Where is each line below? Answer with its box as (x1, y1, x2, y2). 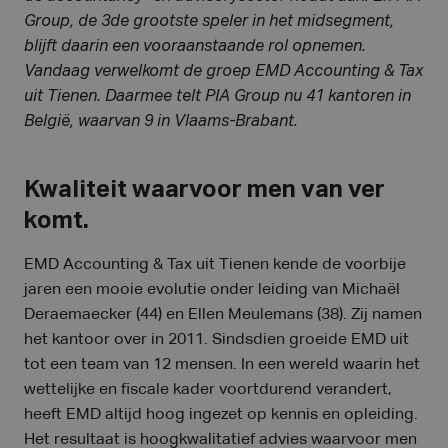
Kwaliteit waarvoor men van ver (24, 178, 385, 202)
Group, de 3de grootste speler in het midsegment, (24, 14, 394, 30)
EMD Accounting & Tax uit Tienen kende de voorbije (24, 257, 406, 273)
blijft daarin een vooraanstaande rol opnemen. (24, 39, 366, 55)
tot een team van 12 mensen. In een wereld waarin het (24, 357, 420, 373)
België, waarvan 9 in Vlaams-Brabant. (24, 114, 298, 130)
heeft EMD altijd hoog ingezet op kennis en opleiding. (24, 407, 418, 423)
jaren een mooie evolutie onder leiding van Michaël (24, 282, 400, 298)
